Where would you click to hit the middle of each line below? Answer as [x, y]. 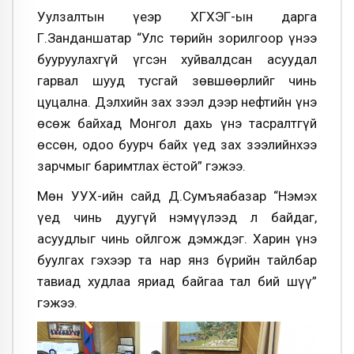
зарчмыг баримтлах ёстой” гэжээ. [141, 166]
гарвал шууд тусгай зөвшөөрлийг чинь [177, 80]
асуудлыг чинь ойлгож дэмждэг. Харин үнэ [177, 238]
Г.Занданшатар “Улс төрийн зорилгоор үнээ [177, 38]
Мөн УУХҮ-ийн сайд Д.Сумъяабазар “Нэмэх [177, 196]
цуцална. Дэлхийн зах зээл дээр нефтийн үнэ [177, 102]
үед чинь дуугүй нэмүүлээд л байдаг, [177, 217]
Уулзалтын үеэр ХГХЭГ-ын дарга [177, 16]
